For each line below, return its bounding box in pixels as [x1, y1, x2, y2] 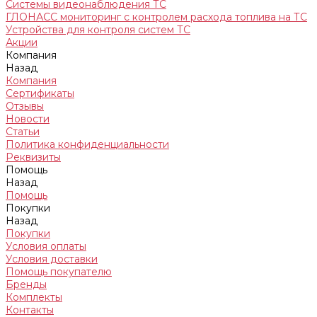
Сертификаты [6, 87, 74, 100]
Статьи [6, 125, 40, 138]
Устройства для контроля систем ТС [6, 23, 190, 36]
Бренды [6, 278, 47, 291]
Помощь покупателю [6, 265, 112, 278]
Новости [6, 113, 50, 125]
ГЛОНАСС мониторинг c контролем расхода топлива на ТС [6, 11, 307, 23]
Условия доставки [6, 253, 98, 265]
